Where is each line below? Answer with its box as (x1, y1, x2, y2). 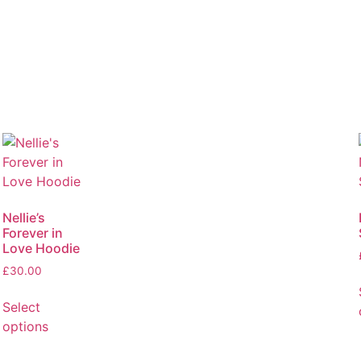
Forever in (2, 224, 64, 241)
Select (2, 298, 41, 315)
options (2, 317, 49, 334)
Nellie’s (2, 209, 46, 226)
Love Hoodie (2, 239, 81, 256)
